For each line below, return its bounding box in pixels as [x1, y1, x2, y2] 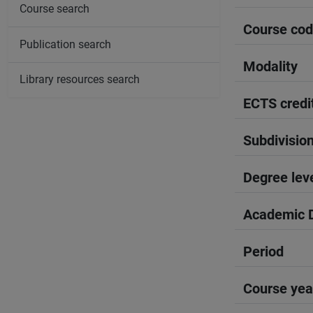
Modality [243, 58, 298, 75]
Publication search [20, 37, 111, 51]
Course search [20, 2, 89, 16]
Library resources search [20, 73, 140, 87]
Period [243, 243, 284, 260]
